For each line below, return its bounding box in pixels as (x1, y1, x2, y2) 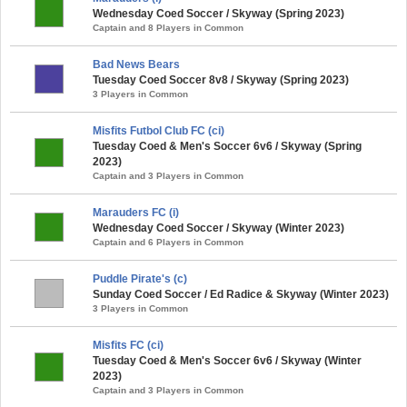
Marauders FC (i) (93, 205, 179, 219)
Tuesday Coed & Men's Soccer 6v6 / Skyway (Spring (93, 139, 362, 153)
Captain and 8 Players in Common (93, 22, 243, 33)
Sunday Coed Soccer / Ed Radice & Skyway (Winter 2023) (93, 287, 389, 301)
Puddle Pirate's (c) (93, 272, 187, 285)
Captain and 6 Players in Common (93, 236, 243, 247)
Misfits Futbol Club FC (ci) (93, 124, 224, 137)
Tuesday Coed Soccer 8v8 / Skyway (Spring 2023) (93, 73, 349, 86)
